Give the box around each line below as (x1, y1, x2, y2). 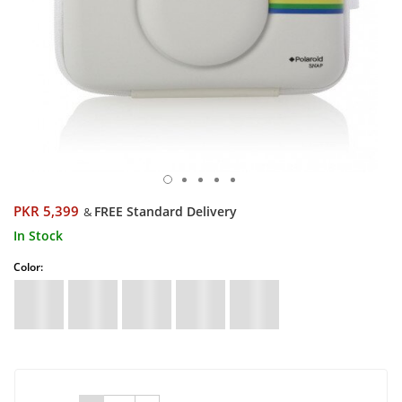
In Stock (13, 227, 63, 244)
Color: (13, 259, 43, 275)
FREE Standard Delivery (94, 203, 237, 220)
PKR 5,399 (13, 202, 79, 221)
